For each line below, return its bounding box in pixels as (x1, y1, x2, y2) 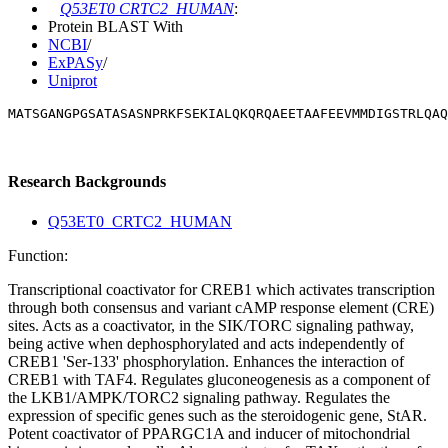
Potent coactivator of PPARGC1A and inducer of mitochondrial (8, 424, 410, 442)
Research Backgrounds (8, 173, 166, 191)
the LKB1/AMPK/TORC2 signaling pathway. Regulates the (8, 388, 390, 406)
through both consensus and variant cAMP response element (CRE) (8, 298, 434, 316)
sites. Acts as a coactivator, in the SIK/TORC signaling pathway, (8, 316, 414, 334)
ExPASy (48, 54, 103, 71)
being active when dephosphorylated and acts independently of (8, 334, 404, 352)
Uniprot (48, 72, 97, 89)
